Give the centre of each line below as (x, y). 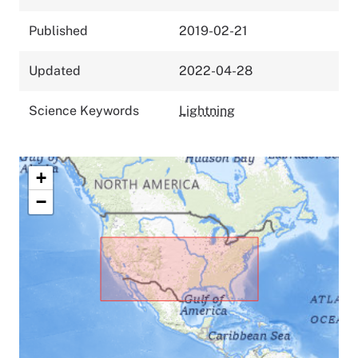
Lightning (207, 110)
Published (58, 30)
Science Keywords (84, 110)
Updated (55, 70)
